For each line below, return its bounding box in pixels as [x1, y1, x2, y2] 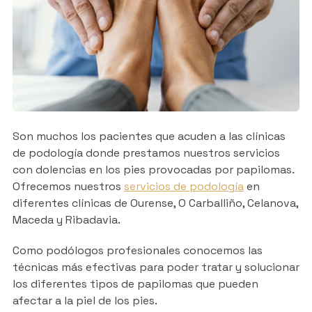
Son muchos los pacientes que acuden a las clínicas [12, 128, 286, 143]
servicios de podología [123, 178, 244, 194]
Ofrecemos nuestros [12, 178, 124, 194]
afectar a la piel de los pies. [12, 292, 157, 308]
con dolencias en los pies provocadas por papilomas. [12, 162, 294, 177]
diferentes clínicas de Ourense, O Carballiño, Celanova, [12, 195, 298, 210]
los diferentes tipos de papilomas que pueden [12, 276, 258, 291]
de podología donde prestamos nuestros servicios [12, 145, 280, 160]
